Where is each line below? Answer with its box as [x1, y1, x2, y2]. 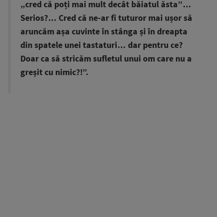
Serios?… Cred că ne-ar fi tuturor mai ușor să [20, 13, 192, 24]
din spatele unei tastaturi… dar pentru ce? [20, 40, 183, 51]
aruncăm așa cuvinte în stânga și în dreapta [20, 26, 187, 37]
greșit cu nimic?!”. [20, 67, 88, 78]
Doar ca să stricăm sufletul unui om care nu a [20, 53, 192, 64]
